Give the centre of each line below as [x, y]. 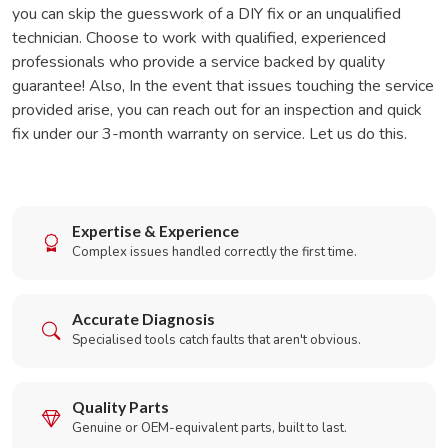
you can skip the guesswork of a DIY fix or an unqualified [206, 14]
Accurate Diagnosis [143, 319]
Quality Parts [120, 407]
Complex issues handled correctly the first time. [214, 252]
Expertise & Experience [155, 231]
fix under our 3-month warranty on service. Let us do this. [209, 134]
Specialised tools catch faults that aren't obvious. [216, 340]
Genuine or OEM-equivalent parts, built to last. [209, 428]
